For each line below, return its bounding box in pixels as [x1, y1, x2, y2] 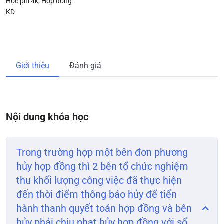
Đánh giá [69, 61, 101, 70]
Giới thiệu [16, 61, 49, 70]
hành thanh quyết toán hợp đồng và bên [16, 202, 192, 214]
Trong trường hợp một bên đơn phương [16, 146, 188, 158]
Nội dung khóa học [6, 111, 88, 123]
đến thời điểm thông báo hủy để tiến [16, 188, 177, 200]
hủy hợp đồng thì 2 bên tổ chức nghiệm [16, 160, 188, 172]
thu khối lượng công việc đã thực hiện [16, 174, 182, 186]
